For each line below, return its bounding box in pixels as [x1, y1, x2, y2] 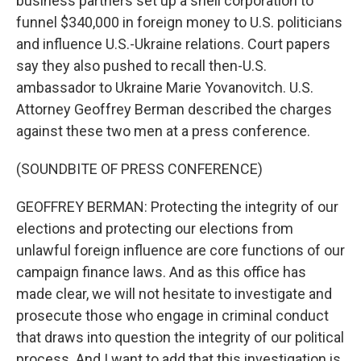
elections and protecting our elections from [16, 220, 293, 237]
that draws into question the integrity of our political [16, 329, 344, 346]
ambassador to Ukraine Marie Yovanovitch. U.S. [16, 79, 313, 96]
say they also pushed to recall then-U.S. [16, 57, 267, 74]
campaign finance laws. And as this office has [16, 263, 306, 280]
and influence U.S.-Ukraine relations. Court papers [16, 35, 330, 52]
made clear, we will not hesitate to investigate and [16, 285, 332, 302]
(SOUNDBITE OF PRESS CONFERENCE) [16, 160, 263, 177]
